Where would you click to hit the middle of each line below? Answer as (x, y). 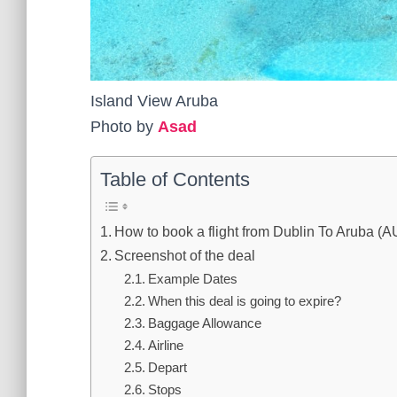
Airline (166, 345)
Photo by (124, 126)
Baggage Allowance (205, 323)
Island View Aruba (154, 101)
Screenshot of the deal (185, 255)
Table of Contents (175, 179)
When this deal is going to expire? (245, 300)
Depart (168, 367)
